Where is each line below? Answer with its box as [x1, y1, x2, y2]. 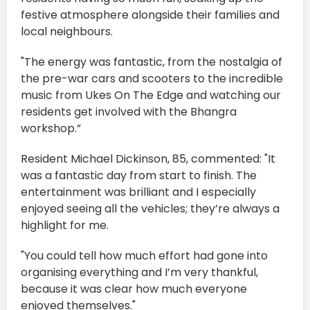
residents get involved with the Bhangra [21, 104, 237, 120]
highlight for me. [21, 217, 109, 234]
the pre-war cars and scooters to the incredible [21, 71, 283, 87]
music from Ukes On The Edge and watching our [21, 87, 281, 104]
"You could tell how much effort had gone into [21, 248, 268, 264]
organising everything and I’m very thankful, [21, 264, 258, 281]
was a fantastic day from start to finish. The [21, 167, 257, 184]
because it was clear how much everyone [21, 281, 247, 298]
